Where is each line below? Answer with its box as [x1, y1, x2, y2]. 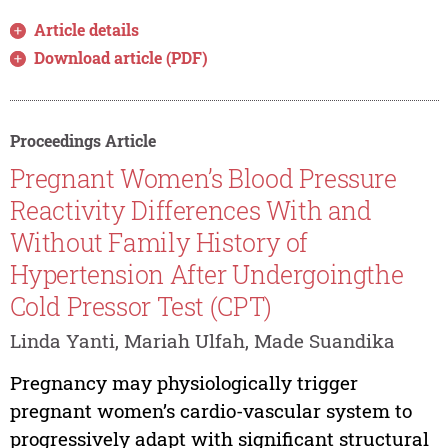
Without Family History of [9, 225, 308, 259]
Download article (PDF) [34, 47, 209, 69]
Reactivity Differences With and [9, 193, 372, 227]
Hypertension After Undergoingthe [9, 257, 404, 291]
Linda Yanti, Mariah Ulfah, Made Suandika [9, 327, 395, 353]
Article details [34, 19, 140, 41]
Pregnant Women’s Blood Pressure [9, 161, 397, 195]
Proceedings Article [9, 130, 156, 152]
